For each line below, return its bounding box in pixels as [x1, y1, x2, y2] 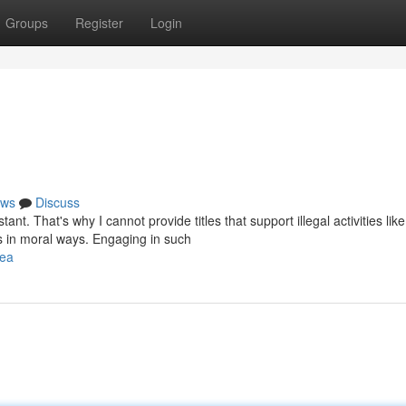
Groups [5, 14, 48, 32]
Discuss [35, 193, 80, 211]
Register [75, 14, 123, 32]
